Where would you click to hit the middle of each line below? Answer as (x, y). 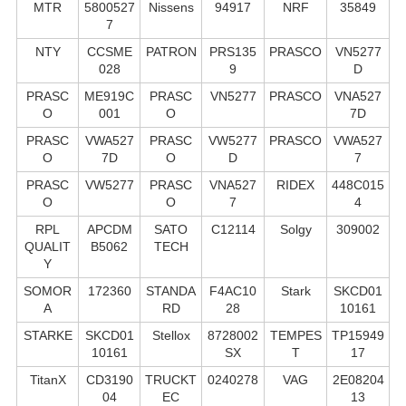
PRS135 (233, 51)
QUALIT (48, 246)
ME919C (109, 96)
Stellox (171, 335)
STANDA (171, 290)
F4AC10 (233, 290)
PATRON (171, 51)
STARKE (48, 335)
